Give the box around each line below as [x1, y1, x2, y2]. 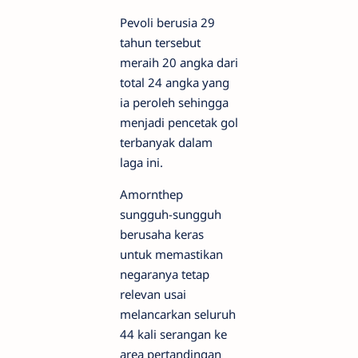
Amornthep [120, 186, 183, 202]
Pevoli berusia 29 [120, 14, 215, 30]
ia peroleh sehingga [120, 94, 229, 110]
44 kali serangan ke [120, 326, 227, 342]
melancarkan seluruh [120, 306, 236, 322]
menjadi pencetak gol [120, 114, 238, 130]
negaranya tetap [120, 266, 209, 282]
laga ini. [120, 154, 163, 170]
